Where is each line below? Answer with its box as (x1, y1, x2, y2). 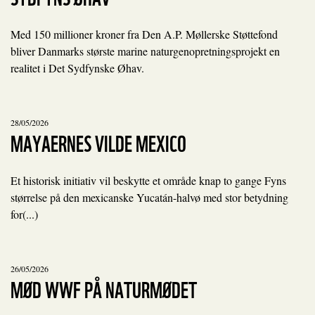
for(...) (11, 207, 38, 221)
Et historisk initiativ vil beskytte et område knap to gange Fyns (11, 173, 286, 188)
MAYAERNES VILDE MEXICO (11, 125, 186, 158)
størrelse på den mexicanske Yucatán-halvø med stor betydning (11, 190, 288, 205)
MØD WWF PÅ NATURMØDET (11, 271, 197, 304)
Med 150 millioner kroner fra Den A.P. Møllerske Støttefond (11, 27, 278, 41)
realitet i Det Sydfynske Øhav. (11, 60, 144, 75)
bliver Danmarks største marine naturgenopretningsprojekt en (11, 44, 280, 58)
